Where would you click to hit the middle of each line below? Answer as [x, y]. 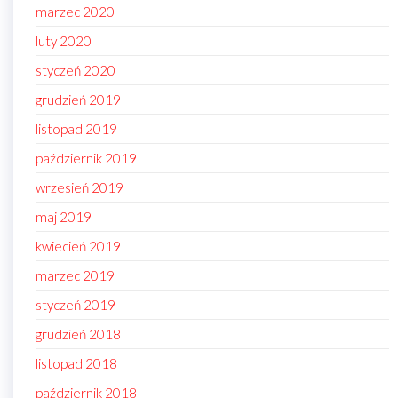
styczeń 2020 [76, 71]
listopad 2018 [76, 364]
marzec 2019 [75, 276]
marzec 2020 [75, 12]
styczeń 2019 [76, 305]
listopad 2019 [76, 129]
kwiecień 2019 [78, 247]
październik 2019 [86, 159]
